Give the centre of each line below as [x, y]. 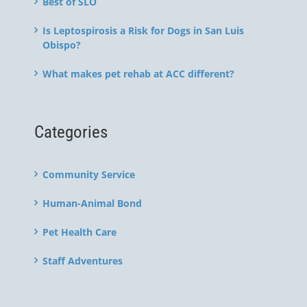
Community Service [89, 175]
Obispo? [62, 45]
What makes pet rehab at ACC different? [138, 73]
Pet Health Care [79, 232]
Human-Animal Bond [92, 204]
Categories [71, 132]
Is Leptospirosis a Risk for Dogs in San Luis [143, 30]
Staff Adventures [83, 261]
